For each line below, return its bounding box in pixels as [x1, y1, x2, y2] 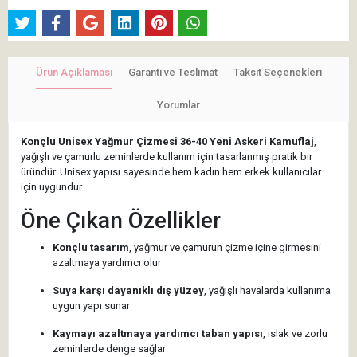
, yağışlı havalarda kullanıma [204, 284, 331, 297]
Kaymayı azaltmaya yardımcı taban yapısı [53, 328, 263, 340]
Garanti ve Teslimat [127, 66, 218, 79]
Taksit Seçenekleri [233, 66, 322, 79]
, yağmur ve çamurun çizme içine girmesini [129, 241, 321, 254]
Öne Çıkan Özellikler [21, 207, 221, 234]
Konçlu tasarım [53, 241, 129, 254]
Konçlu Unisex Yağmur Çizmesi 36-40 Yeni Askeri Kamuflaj [21, 135, 314, 148]
